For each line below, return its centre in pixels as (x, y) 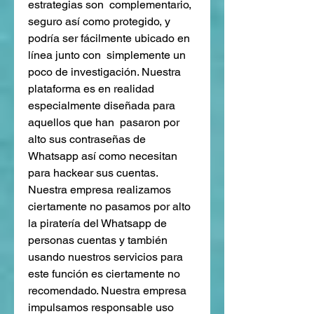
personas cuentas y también (98, 240)
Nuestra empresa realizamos (100, 189)
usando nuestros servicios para (105, 257)
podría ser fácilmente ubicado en (109, 38)
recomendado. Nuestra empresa (107, 290)
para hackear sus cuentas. (93, 172)
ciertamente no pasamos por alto (109, 206)
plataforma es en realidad (91, 88)
